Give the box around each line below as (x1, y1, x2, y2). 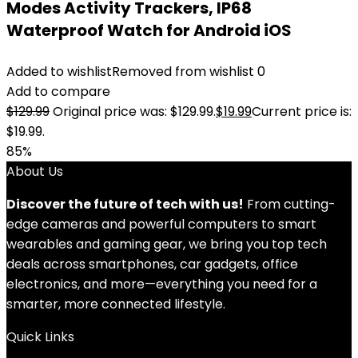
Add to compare (6, 82, 110, 101)
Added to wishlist (6, 62, 112, 81)
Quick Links (6, 328, 74, 346)
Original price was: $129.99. (53, 102, 216, 121)
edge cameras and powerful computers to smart (6, 215, 316, 233)
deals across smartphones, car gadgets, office (6, 255, 298, 273)
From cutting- (244, 195, 336, 213)
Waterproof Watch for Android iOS (6, 19, 292, 42)
